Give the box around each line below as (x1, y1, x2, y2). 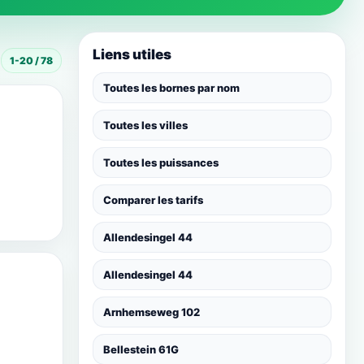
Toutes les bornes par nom (103, 81, 240, 94)
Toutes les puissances (103, 156, 219, 169)
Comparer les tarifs (103, 193, 203, 206)
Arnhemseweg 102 (103, 305, 200, 318)
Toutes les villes (103, 119, 188, 132)
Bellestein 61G (103, 343, 179, 356)
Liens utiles (93, 46, 171, 63)
